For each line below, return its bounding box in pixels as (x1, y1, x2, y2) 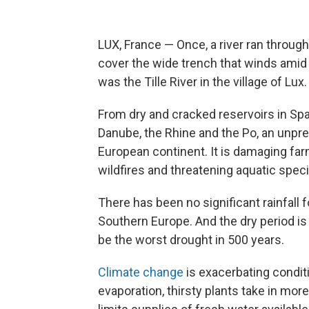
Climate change (98, 265, 183, 279)
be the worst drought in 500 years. (98, 232, 284, 247)
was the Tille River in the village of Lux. (98, 74, 307, 89)
